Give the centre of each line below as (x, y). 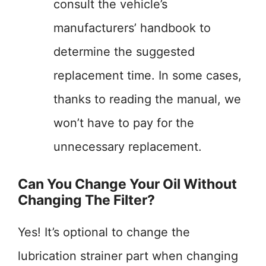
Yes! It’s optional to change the (104, 232)
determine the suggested (124, 52)
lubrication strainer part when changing (128, 256)
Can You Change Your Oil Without (127, 184)
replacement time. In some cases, (148, 75)
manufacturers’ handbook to (132, 28)
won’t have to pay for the (124, 123)
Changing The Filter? (86, 200)
